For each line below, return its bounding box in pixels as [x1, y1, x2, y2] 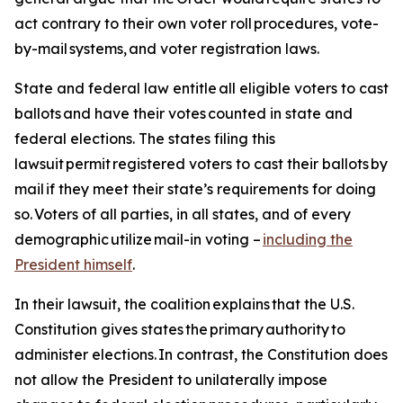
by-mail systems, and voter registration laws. [14, 40, 321, 58]
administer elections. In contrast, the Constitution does [14, 345, 388, 363]
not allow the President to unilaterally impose [14, 371, 327, 389]
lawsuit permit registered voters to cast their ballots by [14, 155, 388, 173]
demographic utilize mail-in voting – [14, 230, 263, 248]
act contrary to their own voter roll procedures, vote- [14, 14, 379, 32]
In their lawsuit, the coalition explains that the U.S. [14, 295, 354, 313]
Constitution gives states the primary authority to [14, 320, 345, 338]
